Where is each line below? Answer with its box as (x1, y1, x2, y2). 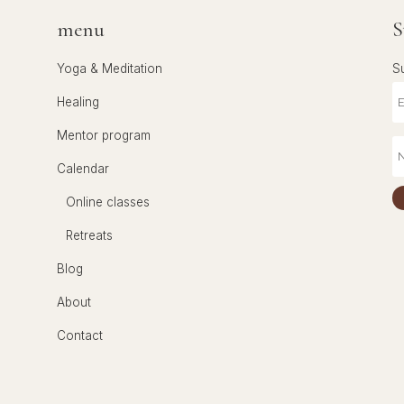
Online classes (66, 194, 151, 209)
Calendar (57, 161, 110, 176)
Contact (57, 327, 104, 343)
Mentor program (57, 127, 151, 142)
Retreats (66, 227, 114, 243)
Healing (57, 94, 100, 109)
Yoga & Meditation (57, 60, 163, 76)
